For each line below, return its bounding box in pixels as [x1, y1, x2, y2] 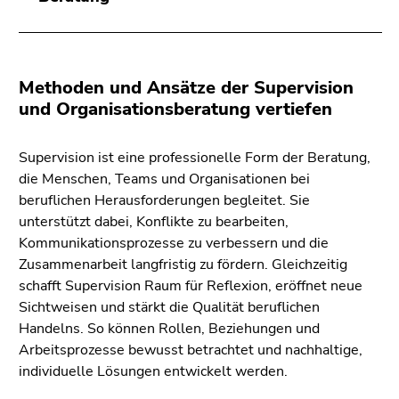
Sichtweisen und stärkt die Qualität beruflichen [19, 297, 320, 318]
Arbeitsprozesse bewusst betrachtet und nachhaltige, [19, 340, 362, 361]
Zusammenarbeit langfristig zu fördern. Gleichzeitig [19, 255, 347, 275]
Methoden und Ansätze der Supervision [19, 76, 354, 101]
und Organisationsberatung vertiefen [19, 97, 332, 122]
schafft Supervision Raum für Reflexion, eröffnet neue [19, 276, 362, 297]
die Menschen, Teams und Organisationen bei [19, 169, 310, 190]
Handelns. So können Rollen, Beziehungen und [19, 319, 320, 339]
